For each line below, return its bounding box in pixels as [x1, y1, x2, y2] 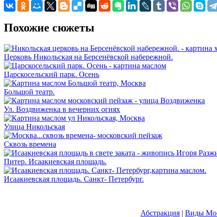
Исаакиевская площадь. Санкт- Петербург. [4, 174, 144, 183]
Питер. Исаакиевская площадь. [4, 157, 107, 166]
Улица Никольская [4, 122, 65, 131]
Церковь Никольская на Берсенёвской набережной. [4, 52, 173, 61]
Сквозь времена [4, 139, 56, 148]
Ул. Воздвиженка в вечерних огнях [4, 105, 120, 113]
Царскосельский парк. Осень [4, 70, 99, 78]
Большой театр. [4, 87, 55, 96]
